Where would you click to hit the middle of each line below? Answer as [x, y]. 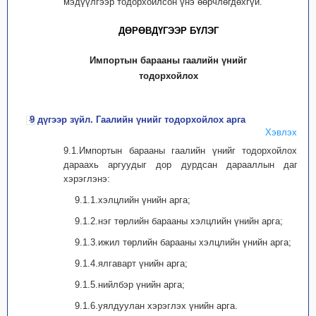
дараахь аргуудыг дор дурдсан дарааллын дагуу [186, 165]
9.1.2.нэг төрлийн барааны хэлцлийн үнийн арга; [179, 221]
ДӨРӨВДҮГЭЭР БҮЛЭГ [169, 31]
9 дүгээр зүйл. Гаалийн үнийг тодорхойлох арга [138, 120]
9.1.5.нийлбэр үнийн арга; [130, 285]
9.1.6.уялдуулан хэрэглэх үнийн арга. [156, 306]
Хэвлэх [281, 132]
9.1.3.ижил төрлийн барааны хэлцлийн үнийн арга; [183, 242]
